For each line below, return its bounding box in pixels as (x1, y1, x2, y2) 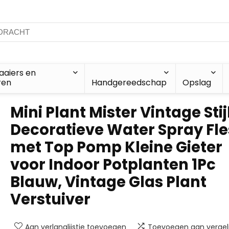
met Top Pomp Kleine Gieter (10, 137, 222, 157)
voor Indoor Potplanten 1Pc (10, 154, 216, 175)
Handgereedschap (91, 77, 167, 88)
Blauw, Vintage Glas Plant (10, 172, 207, 192)
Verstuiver (10, 189, 90, 210)
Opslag (182, 77, 211, 88)
